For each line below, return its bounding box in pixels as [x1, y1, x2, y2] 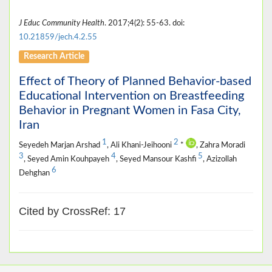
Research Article [24, 52, 85, 61]
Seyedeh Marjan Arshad [19, 141, 102, 149]
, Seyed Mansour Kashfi [116, 155, 198, 163]
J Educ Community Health [19, 19, 104, 27]
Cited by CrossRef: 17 [19, 205, 126, 217]
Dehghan [19, 169, 52, 177]
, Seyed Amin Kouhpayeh [24, 155, 111, 163]
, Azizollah [203, 155, 237, 163]
